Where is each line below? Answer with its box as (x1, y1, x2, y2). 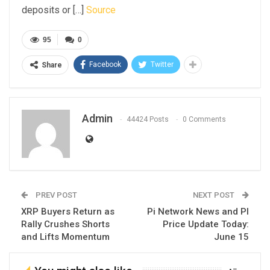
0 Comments (183, 115, 226, 124)
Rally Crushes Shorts (21, 218, 110, 230)
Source (86, 4, 116, 16)
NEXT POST (193, 190, 236, 199)
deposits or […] (22, 4, 86, 16)
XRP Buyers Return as (21, 206, 115, 217)
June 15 (214, 231, 249, 242)
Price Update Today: (163, 218, 249, 230)
